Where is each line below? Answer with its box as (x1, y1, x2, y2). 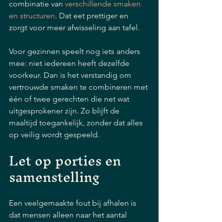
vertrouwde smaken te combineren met (9, 82, 150, 92)
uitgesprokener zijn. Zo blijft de (9, 106, 121, 115)
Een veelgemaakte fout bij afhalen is (9, 198, 138, 208)
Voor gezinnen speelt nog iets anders (9, 47, 142, 56)
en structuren (9, 11, 55, 20)
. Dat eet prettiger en (55, 11, 130, 20)
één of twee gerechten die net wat (9, 94, 131, 104)
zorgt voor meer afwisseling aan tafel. (9, 23, 140, 32)
